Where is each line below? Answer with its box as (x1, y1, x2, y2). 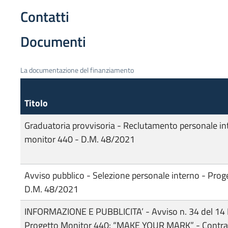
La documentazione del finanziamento (20, 64, 134, 75)
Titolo (24, 96, 48, 110)
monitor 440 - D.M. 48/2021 (24, 132, 135, 146)
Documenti (20, 30, 86, 52)
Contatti (20, 5, 69, 27)
